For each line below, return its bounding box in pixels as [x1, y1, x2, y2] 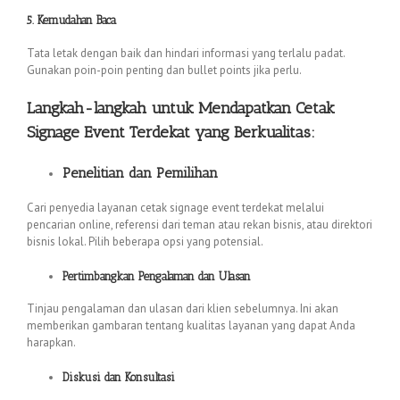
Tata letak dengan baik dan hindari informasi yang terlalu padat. [27, 45, 345, 61]
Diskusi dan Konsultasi [62, 371, 175, 385]
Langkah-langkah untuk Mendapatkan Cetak [27, 97, 335, 118]
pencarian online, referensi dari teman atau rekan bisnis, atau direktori [27, 216, 372, 232]
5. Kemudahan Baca [27, 13, 116, 28]
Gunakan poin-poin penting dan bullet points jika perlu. [27, 62, 302, 78]
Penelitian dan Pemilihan [62, 163, 218, 181]
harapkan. [27, 335, 76, 351]
